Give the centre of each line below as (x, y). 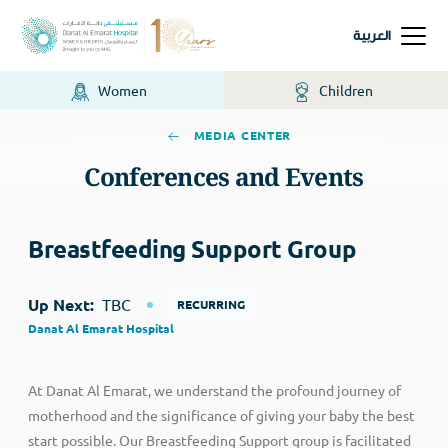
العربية (372, 36)
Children (345, 89)
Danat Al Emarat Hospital (101, 327)
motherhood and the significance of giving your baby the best (221, 414)
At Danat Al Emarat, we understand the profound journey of (214, 389)
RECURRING (211, 303)
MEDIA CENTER (240, 134)
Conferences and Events (224, 176)
